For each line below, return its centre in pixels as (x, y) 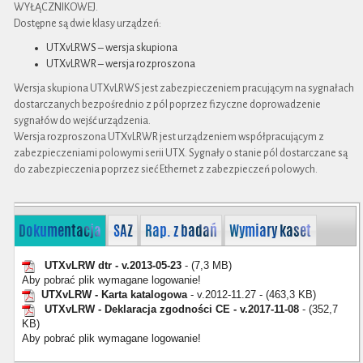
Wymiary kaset (271, 230)
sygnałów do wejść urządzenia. (82, 121)
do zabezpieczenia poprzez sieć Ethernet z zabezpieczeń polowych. (166, 169)
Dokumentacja (60, 230)
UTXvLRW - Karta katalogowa (115, 295)
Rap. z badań (181, 230)
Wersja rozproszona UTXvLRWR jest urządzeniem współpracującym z (169, 137)
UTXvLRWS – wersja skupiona (112, 48)
